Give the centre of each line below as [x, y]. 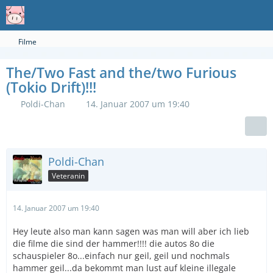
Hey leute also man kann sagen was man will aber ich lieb [131, 231]
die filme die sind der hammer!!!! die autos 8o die [114, 243]
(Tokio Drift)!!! [51, 87]
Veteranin [68, 175]
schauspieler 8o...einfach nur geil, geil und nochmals [121, 256]
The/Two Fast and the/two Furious [121, 73]
